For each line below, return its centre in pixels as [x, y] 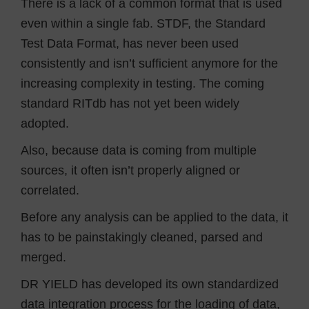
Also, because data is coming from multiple [139, 150]
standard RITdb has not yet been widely [130, 103]
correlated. [50, 190]
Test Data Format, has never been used [130, 43]
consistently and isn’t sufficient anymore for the [149, 63]
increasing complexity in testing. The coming [142, 83]
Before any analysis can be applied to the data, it [154, 217]
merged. [43, 257]
